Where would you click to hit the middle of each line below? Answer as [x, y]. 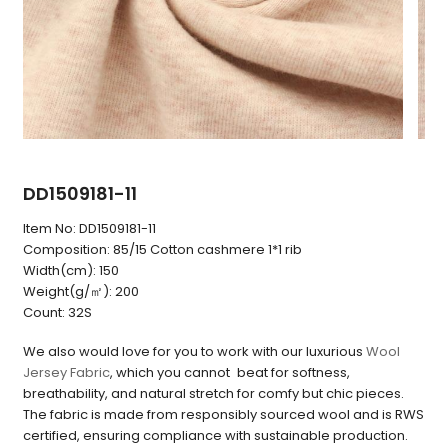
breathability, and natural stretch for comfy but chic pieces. [214, 394]
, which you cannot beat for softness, [230, 373]
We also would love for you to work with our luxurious [195, 352]
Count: [44, 313]
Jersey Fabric [67, 373]
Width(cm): [60, 271]
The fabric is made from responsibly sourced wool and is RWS [224, 415]
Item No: [50, 229]
